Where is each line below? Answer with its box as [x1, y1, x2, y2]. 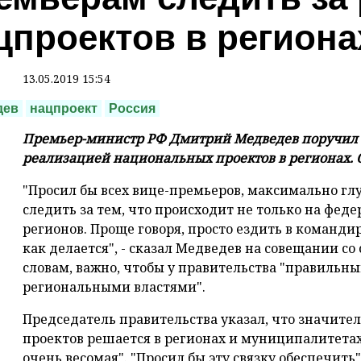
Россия [109, 102, 156, 116]
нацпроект [30, 102, 98, 116]
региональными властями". [22, 278, 205, 297]
